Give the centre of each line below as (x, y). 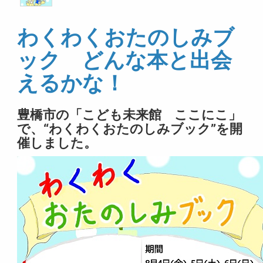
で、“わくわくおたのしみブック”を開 (130, 129)
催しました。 (57, 143)
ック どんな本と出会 (125, 60)
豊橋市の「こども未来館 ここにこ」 (129, 115)
